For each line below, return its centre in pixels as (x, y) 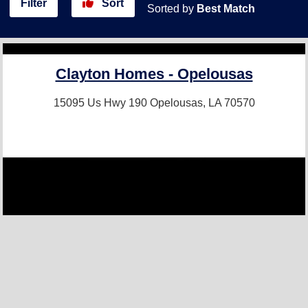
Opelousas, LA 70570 (202, 103)
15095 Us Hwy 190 (101, 103)
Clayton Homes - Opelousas (154, 74)
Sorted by (172, 9)
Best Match (226, 9)
